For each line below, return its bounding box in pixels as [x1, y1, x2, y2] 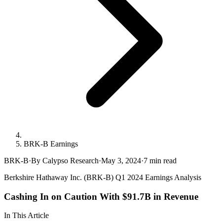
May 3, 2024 [101, 156, 141, 165]
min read [147, 156, 177, 165]
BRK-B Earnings [24, 140, 78, 148]
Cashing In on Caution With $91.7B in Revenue [4, 191, 198, 202]
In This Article [4, 211, 49, 220]
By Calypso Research [31, 156, 99, 165]
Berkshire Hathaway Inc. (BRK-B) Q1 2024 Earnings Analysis [4, 173, 201, 182]
